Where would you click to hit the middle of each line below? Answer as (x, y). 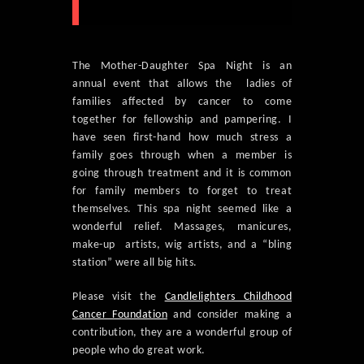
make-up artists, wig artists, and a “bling (182, 245)
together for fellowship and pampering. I (182, 120)
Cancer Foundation (120, 315)
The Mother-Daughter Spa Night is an (182, 67)
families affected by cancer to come (182, 102)
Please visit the (119, 297)
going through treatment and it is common (182, 174)
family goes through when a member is (182, 156)
